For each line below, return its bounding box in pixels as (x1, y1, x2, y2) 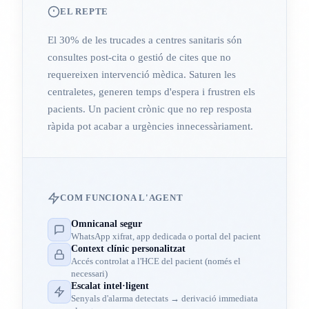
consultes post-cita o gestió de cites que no (48, 51, 231, 63)
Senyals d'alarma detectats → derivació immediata (71, 293, 258, 304)
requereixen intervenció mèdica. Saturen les (48, 68, 236, 80)
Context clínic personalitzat (71, 243, 186, 255)
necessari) (71, 268, 108, 279)
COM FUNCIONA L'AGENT (60, 192, 183, 203)
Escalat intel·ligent (71, 281, 149, 292)
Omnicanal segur (71, 219, 142, 230)
